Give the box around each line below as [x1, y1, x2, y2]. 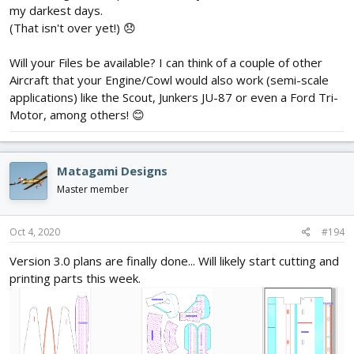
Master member [57, 182, 129, 196]
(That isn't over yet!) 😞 [9, 19, 136, 36]
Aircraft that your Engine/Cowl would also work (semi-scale [9, 71, 329, 88]
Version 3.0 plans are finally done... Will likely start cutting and [9, 253, 339, 269]
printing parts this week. [9, 270, 141, 287]
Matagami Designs [57, 162, 168, 179]
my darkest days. [9, 2, 103, 18]
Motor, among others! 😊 [9, 106, 145, 122]
